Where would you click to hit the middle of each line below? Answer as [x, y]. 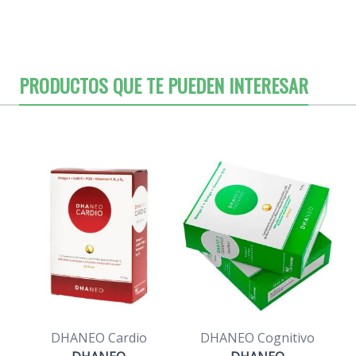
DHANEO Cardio [99, 337]
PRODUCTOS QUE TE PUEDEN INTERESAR [164, 85]
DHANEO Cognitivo [257, 337]
